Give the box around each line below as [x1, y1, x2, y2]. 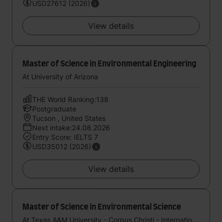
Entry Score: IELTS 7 [32, 133, 98, 141]
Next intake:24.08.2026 [32, 123, 110, 132]
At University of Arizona [22, 72, 98, 81]
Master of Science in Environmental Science [22, 203, 181, 211]
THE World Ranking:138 [32, 95, 109, 104]
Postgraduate [32, 105, 76, 113]
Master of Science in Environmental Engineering [22, 60, 196, 68]
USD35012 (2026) [32, 142, 91, 151]
